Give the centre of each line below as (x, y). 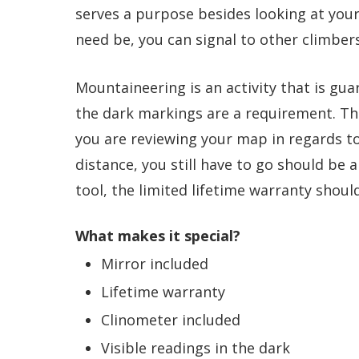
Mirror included (155, 264)
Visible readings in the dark (196, 348)
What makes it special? (158, 236)
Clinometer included (171, 320)
